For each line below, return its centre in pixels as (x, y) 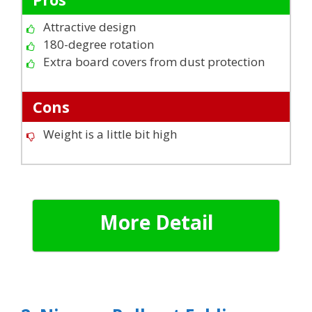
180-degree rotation (99, 44)
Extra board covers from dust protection (154, 61)
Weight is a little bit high (110, 134)
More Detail (156, 222)
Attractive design (89, 26)
